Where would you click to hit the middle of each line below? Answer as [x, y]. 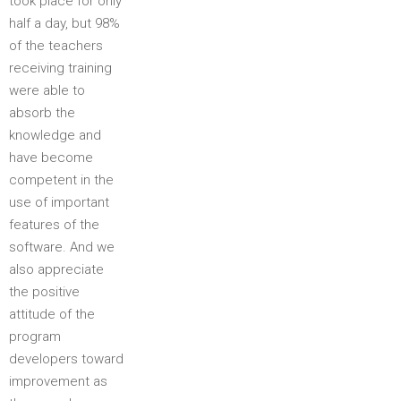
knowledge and [55, 135]
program [35, 337]
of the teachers [56, 46]
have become [51, 158]
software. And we [62, 247]
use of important [59, 202]
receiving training [60, 68]
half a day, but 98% [64, 23]
